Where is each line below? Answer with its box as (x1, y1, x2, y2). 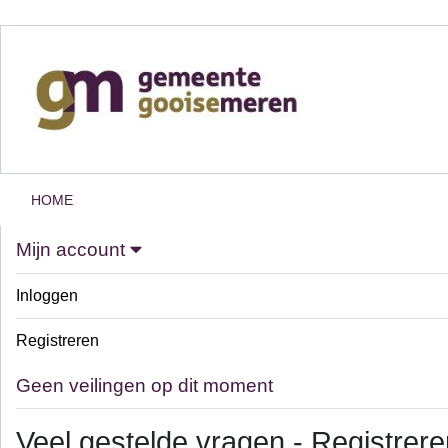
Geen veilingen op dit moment (16, 374, 273, 396)
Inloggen (16, 286, 78, 304)
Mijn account (16, 238, 130, 260)
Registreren (16, 331, 99, 349)
